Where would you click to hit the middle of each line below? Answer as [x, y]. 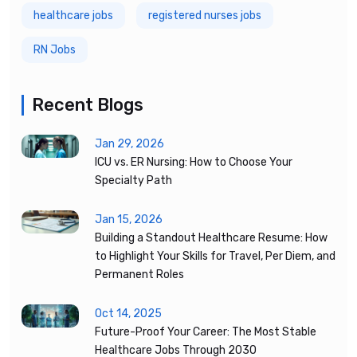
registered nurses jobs [205, 16]
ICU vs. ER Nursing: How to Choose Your [194, 162]
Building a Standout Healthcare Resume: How [211, 238]
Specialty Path [133, 180]
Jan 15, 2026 [129, 220]
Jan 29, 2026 [129, 144]
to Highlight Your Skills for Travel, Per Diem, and [215, 256]
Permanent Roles [139, 275]
